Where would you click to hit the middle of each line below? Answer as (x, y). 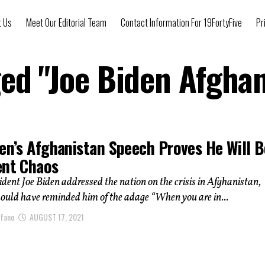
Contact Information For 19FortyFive (181, 22)
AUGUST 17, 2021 (57, 216)
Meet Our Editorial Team (66, 22)
